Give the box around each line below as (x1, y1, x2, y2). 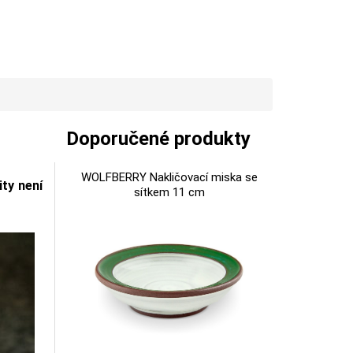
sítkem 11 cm (133, 184, 205, 199)
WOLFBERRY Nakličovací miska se (80, 169, 258, 184)
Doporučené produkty (65, 127, 251, 150)
